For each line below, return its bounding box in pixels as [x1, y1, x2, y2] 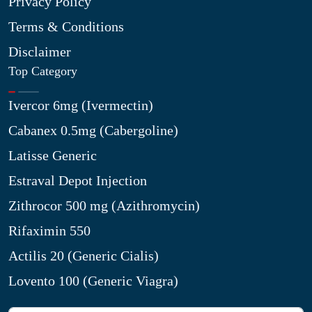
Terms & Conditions [8, 19, 124, 34]
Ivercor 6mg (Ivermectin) [8, 97, 153, 113]
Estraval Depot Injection [8, 173, 147, 188]
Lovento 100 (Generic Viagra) [8, 273, 178, 288]
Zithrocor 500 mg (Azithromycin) [8, 198, 200, 213]
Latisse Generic [8, 148, 97, 163]
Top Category [8, 64, 77, 78]
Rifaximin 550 [8, 223, 91, 238]
